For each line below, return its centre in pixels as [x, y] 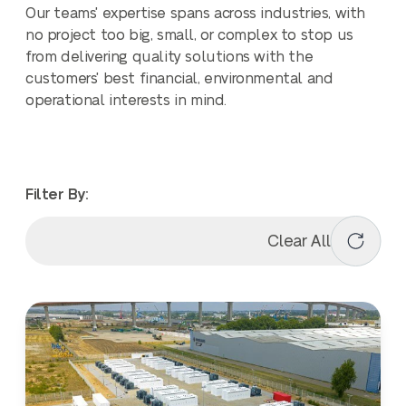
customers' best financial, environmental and [179, 79]
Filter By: [57, 195]
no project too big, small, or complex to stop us [189, 35]
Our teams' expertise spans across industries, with [196, 14]
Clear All [299, 241]
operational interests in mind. [126, 101]
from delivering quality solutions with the [169, 57]
